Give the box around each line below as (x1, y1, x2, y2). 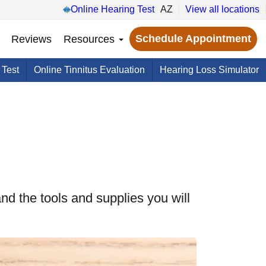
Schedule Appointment (135, 33, 251, 45)
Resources (64, 33, 118, 45)
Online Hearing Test (71, 4, 154, 14)
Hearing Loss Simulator (160, 65, 259, 75)
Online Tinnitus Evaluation (34, 65, 145, 75)
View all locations (185, 4, 259, 14)
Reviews (11, 33, 52, 45)
